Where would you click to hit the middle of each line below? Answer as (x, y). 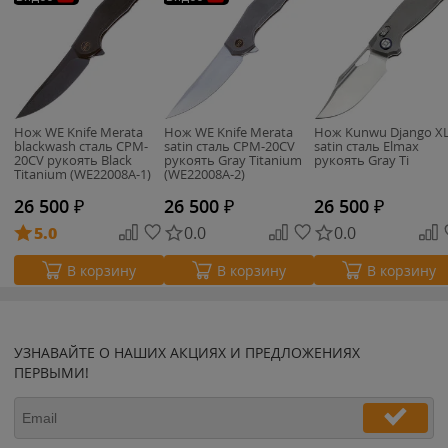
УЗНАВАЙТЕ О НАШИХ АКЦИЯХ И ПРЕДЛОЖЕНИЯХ (187, 352)
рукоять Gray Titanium (233, 160)
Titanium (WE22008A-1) (82, 174)
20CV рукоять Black (73, 160)
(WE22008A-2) (204, 174)
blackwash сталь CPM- (81, 146)
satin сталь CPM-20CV (229, 146)
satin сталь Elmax (366, 146)
